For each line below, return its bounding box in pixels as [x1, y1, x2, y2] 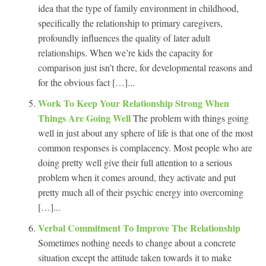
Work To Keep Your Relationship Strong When [38, 96, 229, 110]
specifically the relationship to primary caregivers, [38, 16, 223, 29]
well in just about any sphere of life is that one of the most [38, 126, 253, 139]
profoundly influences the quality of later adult [38, 31, 210, 44]
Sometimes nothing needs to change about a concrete [38, 236, 236, 249]
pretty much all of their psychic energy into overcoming [38, 185, 243, 198]
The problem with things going [133, 111, 249, 124]
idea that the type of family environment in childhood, [38, 1, 239, 14]
